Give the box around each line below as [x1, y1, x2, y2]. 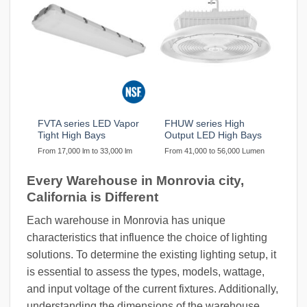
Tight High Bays [38, 130, 106, 140]
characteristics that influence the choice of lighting [27, 232, 267, 244]
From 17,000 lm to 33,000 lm [38, 146, 133, 155]
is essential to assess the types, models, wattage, [27, 266, 265, 278]
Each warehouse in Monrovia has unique [27, 214, 225, 227]
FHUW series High [164, 118, 245, 129]
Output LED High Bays [164, 130, 262, 140]
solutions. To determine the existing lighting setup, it [27, 249, 276, 261]
